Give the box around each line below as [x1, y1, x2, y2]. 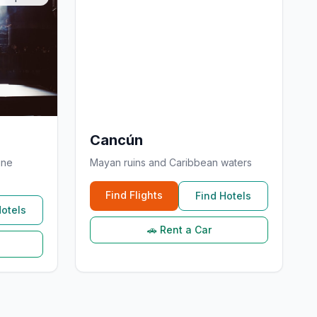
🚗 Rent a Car [146, 224, 212, 236]
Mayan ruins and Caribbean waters [90, 156, 252, 168]
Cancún [90, 132, 143, 149]
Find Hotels [195, 190, 251, 202]
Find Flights [105, 189, 163, 201]
